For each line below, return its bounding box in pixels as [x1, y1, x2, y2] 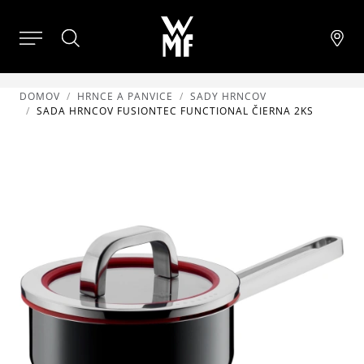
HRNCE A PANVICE [77, 89, 173, 103]
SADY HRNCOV [190, 89, 266, 103]
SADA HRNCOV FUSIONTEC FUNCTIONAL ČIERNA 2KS [37, 104, 314, 118]
